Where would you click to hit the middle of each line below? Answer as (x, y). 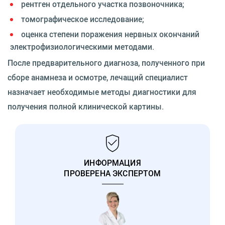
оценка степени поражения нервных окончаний (110, 34)
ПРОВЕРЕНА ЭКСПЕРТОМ (113, 173)
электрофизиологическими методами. (82, 47)
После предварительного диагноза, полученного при (106, 63)
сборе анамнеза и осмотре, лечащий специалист (98, 77)
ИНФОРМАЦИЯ (113, 162)
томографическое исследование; (83, 19)
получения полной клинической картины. (86, 106)
